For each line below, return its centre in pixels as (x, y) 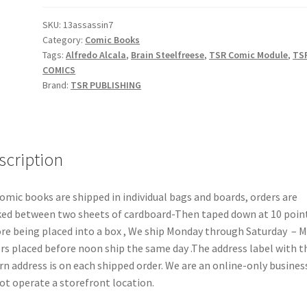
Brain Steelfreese (168, 54)
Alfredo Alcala (96, 54)
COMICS (59, 70)
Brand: (57, 85)
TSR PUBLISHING (106, 85)
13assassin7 (88, 24)
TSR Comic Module (249, 54)
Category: (64, 39)
